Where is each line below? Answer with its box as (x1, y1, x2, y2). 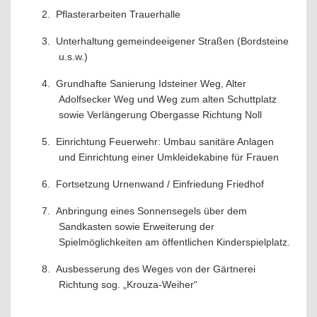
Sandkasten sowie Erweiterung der (59, 221, 214, 232)
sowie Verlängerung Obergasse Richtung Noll (59, 109, 262, 120)
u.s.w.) (59, 51, 88, 62)
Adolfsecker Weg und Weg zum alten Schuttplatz (59, 93, 277, 105)
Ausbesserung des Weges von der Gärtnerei (56, 263, 255, 275)
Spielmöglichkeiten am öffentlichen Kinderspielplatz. (59, 236, 290, 248)
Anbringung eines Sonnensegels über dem (56, 205, 247, 217)
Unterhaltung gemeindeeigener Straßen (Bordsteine (56, 35, 289, 47)
